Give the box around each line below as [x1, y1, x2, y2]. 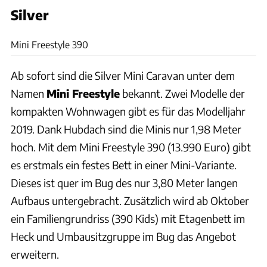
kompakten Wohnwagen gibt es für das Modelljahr [11, 104, 246, 118]
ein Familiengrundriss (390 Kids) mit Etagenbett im [11, 211, 245, 225]
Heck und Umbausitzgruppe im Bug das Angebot [11, 229, 236, 243]
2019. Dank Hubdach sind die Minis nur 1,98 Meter [11, 122, 241, 136]
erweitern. [11, 247, 59, 261]
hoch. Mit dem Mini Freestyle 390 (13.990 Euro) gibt [11, 139, 251, 154]
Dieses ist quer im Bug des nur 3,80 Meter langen [11, 175, 238, 190]
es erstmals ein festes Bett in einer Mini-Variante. [11, 157, 237, 172]
